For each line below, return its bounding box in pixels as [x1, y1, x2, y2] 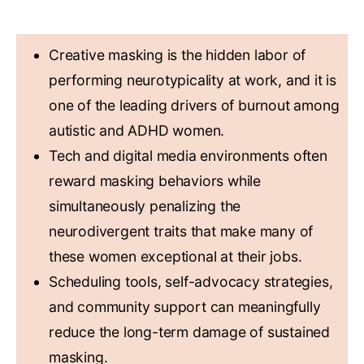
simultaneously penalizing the [49, 197, 241, 215]
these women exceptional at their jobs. [49, 248, 302, 266]
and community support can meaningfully [49, 298, 321, 316]
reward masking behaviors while [49, 172, 262, 190]
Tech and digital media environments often [49, 147, 327, 165]
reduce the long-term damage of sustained [49, 323, 330, 341]
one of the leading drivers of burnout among [49, 97, 340, 115]
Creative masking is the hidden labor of [49, 46, 306, 64]
